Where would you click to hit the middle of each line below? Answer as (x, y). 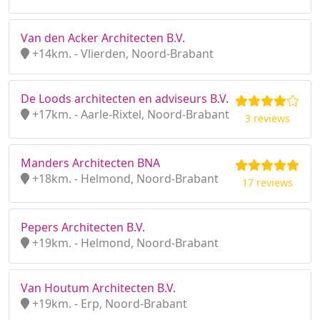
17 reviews (267, 182)
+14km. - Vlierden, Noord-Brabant (121, 54)
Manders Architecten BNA (90, 163)
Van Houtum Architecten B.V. (98, 288)
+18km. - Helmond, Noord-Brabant (124, 179)
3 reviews (267, 118)
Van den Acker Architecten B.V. (103, 38)
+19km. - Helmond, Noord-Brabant (124, 243)
